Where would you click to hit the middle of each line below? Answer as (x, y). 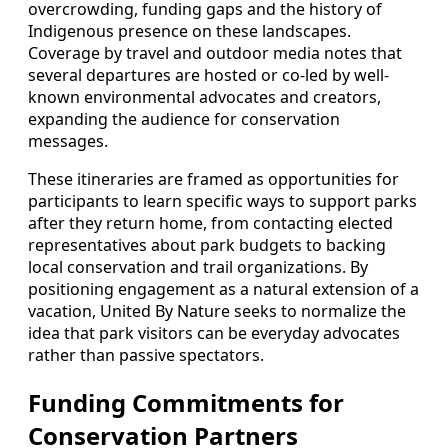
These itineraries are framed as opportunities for (213, 179)
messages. (68, 141)
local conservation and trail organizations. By (198, 267)
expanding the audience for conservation (184, 119)
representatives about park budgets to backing (207, 245)
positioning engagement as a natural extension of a (223, 289)
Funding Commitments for (186, 403)
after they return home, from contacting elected (210, 223)
